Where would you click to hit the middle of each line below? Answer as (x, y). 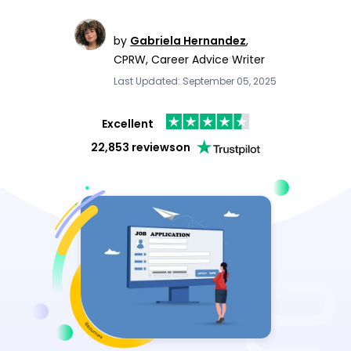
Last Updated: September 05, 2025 (195, 81)
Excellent (127, 123)
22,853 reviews (133, 147)
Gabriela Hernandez (188, 41)
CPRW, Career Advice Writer (189, 60)
